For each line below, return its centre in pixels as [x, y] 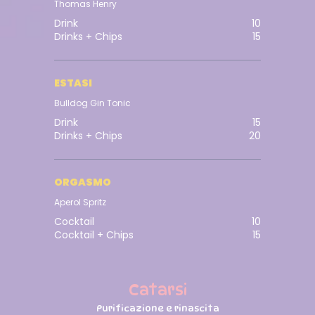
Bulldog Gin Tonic [93, 103]
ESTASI [73, 83]
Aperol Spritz [81, 202]
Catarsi [157, 290]
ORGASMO [83, 182]
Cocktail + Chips [94, 235]
